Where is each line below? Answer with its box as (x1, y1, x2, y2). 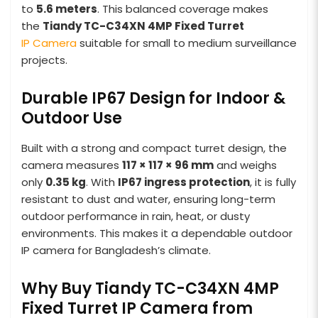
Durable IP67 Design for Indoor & (21, 87, 285, 109)
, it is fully (250, 174, 296, 190)
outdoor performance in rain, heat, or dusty (21, 208, 250, 224)
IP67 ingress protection (118, 174, 250, 190)
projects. (21, 52, 67, 67)
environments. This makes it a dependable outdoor (21, 225, 292, 241)
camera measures (21, 157, 122, 172)
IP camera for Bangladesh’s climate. (21, 242, 211, 258)
